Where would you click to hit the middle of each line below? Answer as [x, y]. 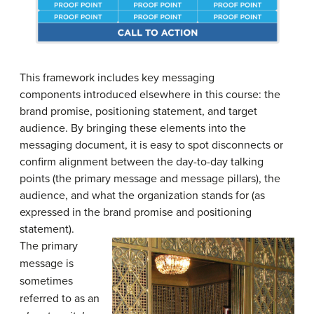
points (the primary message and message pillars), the [150, 179]
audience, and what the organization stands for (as [142, 196]
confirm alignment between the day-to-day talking [142, 162]
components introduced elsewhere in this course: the [150, 95]
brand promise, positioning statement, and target [138, 112]
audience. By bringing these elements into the [133, 129]
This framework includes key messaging [117, 78]
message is [47, 264]
